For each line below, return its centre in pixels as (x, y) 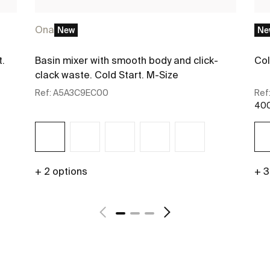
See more (126, 200)
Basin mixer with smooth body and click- (127, 61)
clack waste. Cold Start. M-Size (107, 75)
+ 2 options (61, 171)
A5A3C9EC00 (81, 93)
